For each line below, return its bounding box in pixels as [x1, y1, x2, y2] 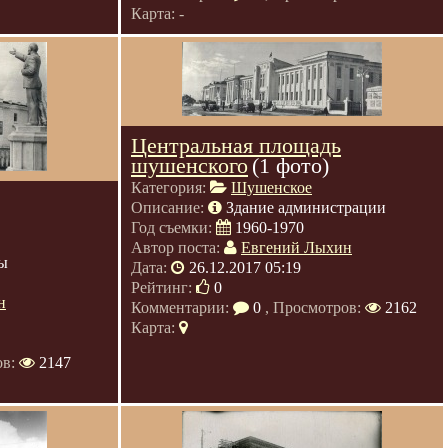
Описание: [131, 199, 208, 216]
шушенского [131, 153, 248, 178]
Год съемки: [131, 219, 216, 236]
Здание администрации [226, 199, 386, 216]
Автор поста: [131, 239, 224, 256]
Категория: [131, 179, 210, 196]
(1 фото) [252, 153, 329, 178]
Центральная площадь [131, 133, 341, 158]
